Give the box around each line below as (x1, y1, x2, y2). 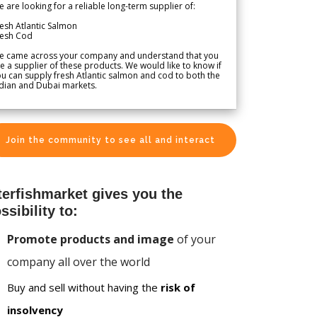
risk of (161, 279, 195, 294)
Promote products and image (7, 231, 174, 247)
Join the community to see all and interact (6, 134, 215, 145)
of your (174, 231, 216, 247)
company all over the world (7, 253, 150, 270)
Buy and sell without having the (7, 279, 161, 294)
